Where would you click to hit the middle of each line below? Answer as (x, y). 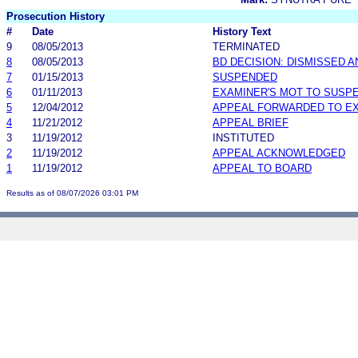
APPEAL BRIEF (251, 122)
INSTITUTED (243, 137)
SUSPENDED (245, 77)
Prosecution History (56, 16)
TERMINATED (246, 46)
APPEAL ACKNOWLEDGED (279, 153)
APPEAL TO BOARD (262, 168)
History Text (242, 31)
